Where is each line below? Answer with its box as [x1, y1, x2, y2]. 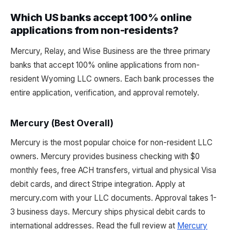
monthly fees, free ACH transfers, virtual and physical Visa [10, 165, 216, 175]
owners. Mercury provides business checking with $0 [10, 151, 200, 161]
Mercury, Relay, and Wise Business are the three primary [10, 46, 210, 56]
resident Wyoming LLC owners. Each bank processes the [10, 74, 214, 84]
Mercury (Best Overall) [10, 118, 113, 128]
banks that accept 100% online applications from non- [10, 60, 200, 70]
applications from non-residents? [10, 24, 179, 36]
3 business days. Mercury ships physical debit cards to [10, 207, 205, 217]
